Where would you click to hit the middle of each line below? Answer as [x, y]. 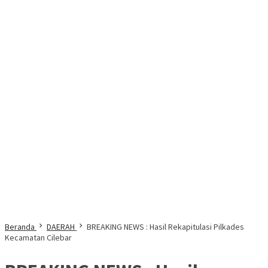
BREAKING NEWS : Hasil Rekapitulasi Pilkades [165, 227]
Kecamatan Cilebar [38, 237]
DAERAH [61, 227]
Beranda [20, 227]
